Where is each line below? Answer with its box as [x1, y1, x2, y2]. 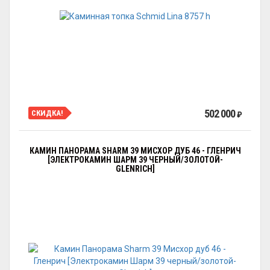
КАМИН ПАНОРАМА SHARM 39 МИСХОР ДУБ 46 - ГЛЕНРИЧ [29, 146, 241, 155]
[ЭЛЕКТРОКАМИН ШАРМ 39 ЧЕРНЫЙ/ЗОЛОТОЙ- [47, 155, 223, 165]
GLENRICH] [115, 164, 155, 174]
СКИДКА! [31, 108, 63, 118]
